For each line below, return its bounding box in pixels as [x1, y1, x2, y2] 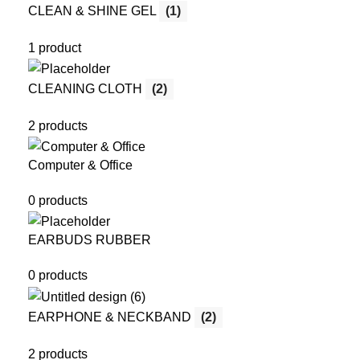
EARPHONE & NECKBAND [28, 309, 194, 324]
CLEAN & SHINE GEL [28, 3, 159, 18]
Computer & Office [28, 158, 133, 173]
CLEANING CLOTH [28, 81, 145, 96]
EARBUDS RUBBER [28, 233, 151, 247]
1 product [28, 40, 81, 55]
